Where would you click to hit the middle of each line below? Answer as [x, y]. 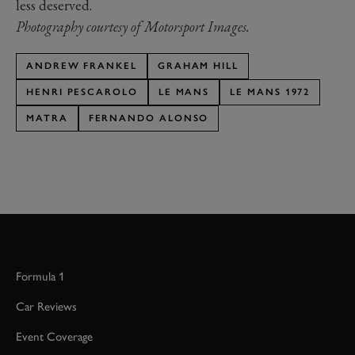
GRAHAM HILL [198, 66]
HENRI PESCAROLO [82, 92]
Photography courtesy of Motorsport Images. [133, 27]
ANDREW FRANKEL [82, 66]
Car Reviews [46, 307]
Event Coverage [54, 337]
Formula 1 [40, 277]
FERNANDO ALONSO [149, 118]
